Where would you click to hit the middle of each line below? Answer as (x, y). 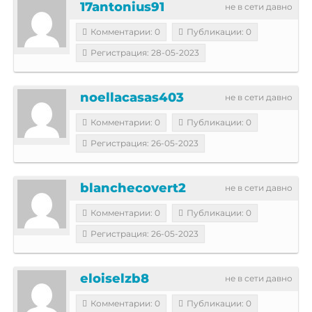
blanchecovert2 (133, 188)
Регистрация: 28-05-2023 (145, 52)
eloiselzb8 (115, 278)
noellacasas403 (132, 97)
